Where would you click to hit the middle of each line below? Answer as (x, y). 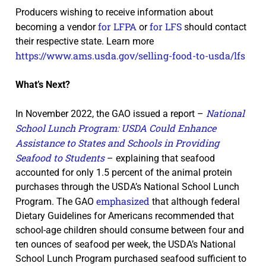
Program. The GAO (56, 201)
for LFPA (117, 26)
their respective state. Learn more (85, 41)
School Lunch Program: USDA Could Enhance (116, 128)
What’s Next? (43, 84)
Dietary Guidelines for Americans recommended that (125, 216)
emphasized (123, 201)
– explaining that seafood (160, 158)
